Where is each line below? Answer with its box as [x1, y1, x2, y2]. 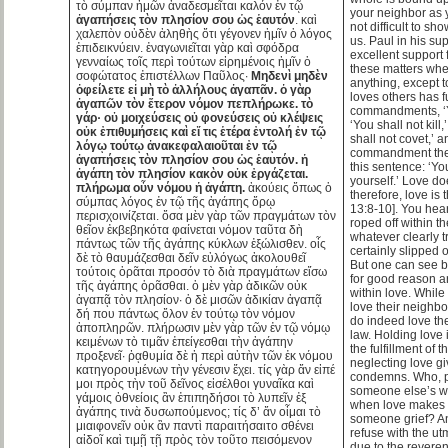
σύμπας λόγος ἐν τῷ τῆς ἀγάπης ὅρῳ [76, 194, 276, 209]
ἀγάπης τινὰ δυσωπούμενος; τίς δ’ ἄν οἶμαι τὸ [76, 404, 322, 419]
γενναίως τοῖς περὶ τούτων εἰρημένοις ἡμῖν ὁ [76, 54, 312, 69]
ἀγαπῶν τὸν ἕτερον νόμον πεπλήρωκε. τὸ [76, 96, 314, 111]
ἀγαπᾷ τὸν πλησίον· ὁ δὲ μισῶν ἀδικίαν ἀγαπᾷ [76, 292, 323, 307]
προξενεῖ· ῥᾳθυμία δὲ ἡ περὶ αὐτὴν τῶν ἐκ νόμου [76, 348, 334, 363]
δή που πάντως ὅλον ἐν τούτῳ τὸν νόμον [76, 306, 296, 321]
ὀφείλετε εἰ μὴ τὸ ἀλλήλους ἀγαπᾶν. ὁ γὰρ [76, 82, 312, 97]
